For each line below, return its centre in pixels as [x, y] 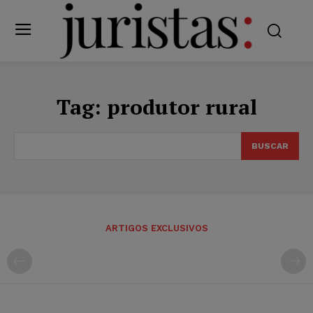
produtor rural [182, 107]
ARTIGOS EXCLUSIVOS [156, 228]
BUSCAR [270, 146]
